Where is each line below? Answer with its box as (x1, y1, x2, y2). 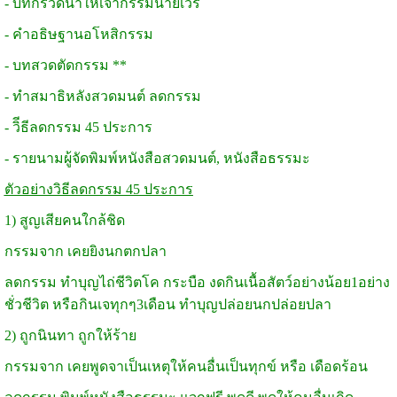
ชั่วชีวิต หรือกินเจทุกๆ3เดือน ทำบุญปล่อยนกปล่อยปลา (4, 296, 331, 312)
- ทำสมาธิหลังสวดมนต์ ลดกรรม (4, 88, 201, 104)
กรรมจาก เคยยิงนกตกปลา (4, 243, 167, 259)
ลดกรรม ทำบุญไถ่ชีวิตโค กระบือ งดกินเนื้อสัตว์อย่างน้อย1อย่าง (4, 274, 390, 290)
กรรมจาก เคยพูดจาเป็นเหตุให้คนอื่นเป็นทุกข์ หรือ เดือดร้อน (4, 358, 368, 374)
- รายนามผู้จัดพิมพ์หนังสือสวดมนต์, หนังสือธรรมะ (4, 150, 310, 166)
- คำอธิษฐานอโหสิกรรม (4, 26, 153, 42)
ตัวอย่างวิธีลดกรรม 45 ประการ (4, 181, 193, 197)
